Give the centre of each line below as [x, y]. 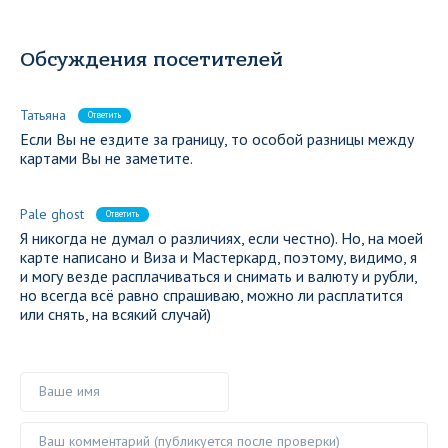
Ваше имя [49, 379]
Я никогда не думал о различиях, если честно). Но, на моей [221, 238]
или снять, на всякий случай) [115, 314]
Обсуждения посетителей [151, 59]
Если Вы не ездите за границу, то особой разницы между [217, 139]
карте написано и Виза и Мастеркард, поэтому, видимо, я [218, 257]
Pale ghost [52, 214]
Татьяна [43, 115]
